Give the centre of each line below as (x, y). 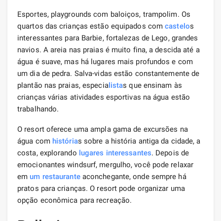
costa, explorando (48, 153)
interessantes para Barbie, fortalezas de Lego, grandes (108, 38)
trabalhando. (38, 109)
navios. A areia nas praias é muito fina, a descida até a (109, 50)
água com (35, 141)
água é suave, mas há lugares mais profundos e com (105, 61)
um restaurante (55, 176)
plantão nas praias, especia (63, 85)
